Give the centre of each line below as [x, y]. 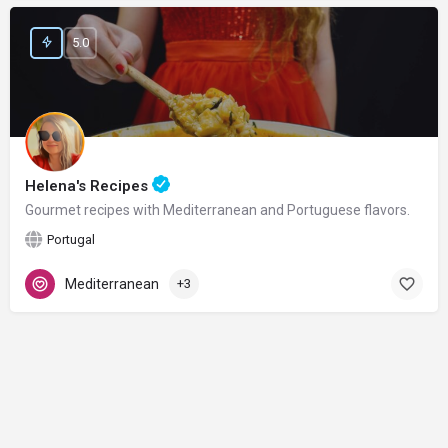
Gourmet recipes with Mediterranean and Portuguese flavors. [217, 209]
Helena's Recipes [88, 185]
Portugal [71, 239]
